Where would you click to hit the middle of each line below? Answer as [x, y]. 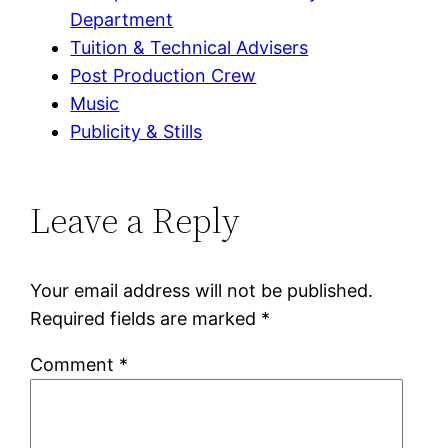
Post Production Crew [163, 75]
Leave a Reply [135, 220]
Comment [75, 364]
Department [122, 19]
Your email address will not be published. [202, 290]
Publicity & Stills [136, 131]
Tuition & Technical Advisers [189, 47]
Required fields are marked [146, 318]
